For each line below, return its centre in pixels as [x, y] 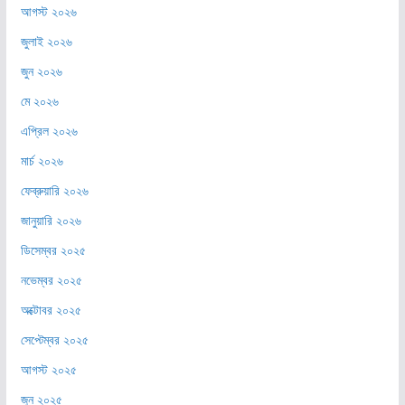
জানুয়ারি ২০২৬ [51, 221]
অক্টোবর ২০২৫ [51, 310]
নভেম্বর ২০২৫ [51, 280]
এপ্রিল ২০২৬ [49, 131]
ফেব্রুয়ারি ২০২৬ [54, 191]
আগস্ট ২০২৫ [48, 370]
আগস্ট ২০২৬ [48, 12]
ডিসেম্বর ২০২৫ [53, 250]
